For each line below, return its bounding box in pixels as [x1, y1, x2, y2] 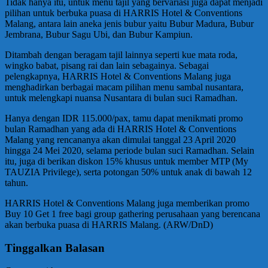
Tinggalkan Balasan [5, 241, 105, 254]
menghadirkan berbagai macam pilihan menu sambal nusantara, [5, 81, 243, 92]
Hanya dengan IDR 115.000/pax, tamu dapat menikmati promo [5, 112, 243, 123]
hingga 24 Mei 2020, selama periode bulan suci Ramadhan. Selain [5, 145, 254, 156]
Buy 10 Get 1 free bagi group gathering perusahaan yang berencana [5, 208, 260, 219]
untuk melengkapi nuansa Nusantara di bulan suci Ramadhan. [5, 92, 237, 103]
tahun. [5, 177, 28, 188]
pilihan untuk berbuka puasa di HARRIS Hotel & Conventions [5, 7, 242, 18]
